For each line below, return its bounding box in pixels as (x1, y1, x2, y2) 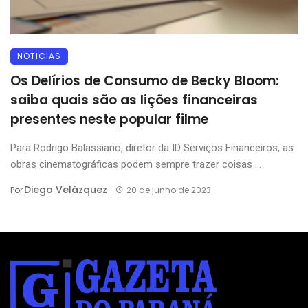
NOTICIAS (17, 49, 61, 62)
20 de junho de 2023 (126, 184, 211, 196)
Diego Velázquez (24, 182, 107, 197)
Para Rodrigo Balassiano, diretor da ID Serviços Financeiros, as (10, 141, 294, 154)
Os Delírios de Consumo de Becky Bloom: (10, 71, 279, 90)
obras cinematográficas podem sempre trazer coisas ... (10, 157, 261, 170)
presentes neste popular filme (10, 109, 208, 129)
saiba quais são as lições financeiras (10, 90, 258, 109)
